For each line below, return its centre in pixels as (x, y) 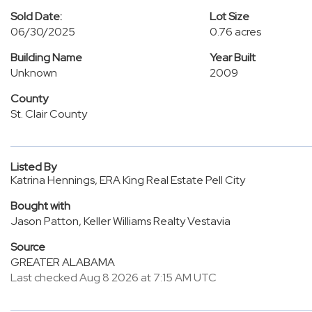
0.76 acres (235, 32)
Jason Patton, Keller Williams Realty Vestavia (120, 221)
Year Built (232, 57)
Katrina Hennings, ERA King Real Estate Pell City (128, 180)
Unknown (34, 73)
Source (28, 247)
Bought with (40, 206)
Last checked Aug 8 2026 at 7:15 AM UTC (114, 278)
